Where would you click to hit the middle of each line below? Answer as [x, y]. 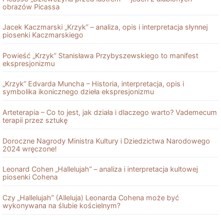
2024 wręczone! [30, 148]
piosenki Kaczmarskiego [43, 35]
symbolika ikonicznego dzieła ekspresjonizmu [78, 92]
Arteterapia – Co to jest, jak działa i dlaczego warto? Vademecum [110, 112]
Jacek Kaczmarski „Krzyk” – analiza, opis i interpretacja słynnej [105, 27]
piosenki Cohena [30, 177]
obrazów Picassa [31, 6]
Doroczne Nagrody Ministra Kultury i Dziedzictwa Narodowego [106, 141]
